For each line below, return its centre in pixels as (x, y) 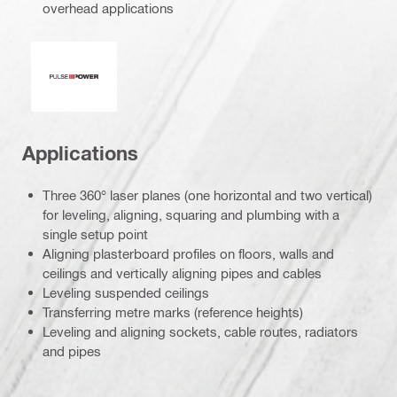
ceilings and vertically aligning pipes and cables (182, 272)
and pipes (72, 350)
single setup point (95, 234)
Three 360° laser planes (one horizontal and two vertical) (207, 195)
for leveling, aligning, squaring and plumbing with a (191, 214)
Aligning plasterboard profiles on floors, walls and (188, 253)
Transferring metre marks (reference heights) (173, 311)
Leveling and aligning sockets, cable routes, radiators (200, 331)
